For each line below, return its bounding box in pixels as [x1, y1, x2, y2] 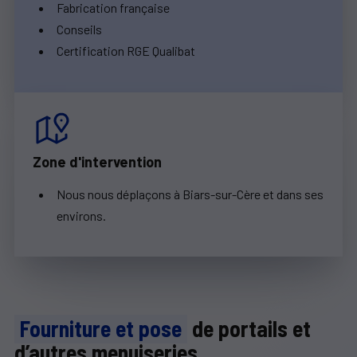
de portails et [187, 315, 312, 343]
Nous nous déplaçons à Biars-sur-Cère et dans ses [56, 186, 324, 202]
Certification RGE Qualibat [56, 43, 195, 59]
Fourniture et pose [20, 315, 182, 343]
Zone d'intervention [32, 152, 162, 171]
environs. [56, 207, 106, 223]
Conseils [56, 22, 102, 37]
